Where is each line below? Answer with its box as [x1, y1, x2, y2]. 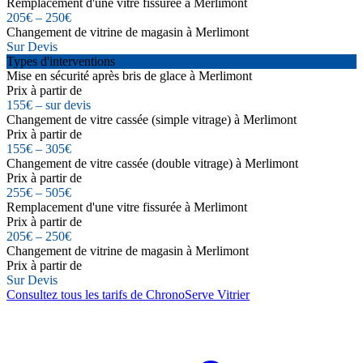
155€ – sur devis [6, 97, 91, 112]
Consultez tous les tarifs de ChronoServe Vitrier [6, 287, 250, 301]
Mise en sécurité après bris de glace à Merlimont [6, 68, 252, 83]
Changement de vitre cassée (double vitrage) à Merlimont [6, 156, 298, 170]
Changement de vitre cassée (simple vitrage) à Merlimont [6, 112, 297, 126]
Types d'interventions [6, 53, 115, 68]
